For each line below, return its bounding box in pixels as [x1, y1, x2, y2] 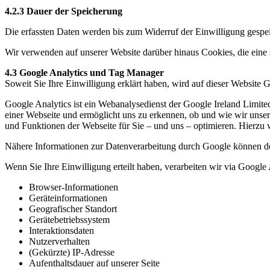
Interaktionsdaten [29, 225, 94, 236]
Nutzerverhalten [29, 236, 90, 247]
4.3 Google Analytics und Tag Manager [5, 67, 164, 78]
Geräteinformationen [29, 193, 107, 204]
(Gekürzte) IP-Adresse [29, 247, 115, 258]
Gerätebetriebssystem [29, 215, 110, 225]
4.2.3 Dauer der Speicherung [5, 6, 122, 17]
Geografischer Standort [29, 204, 117, 215]
